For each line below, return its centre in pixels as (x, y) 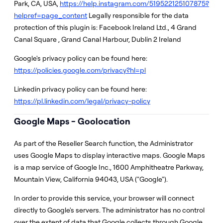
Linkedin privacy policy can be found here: (80, 89)
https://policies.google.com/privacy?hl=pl (80, 70)
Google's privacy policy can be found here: (81, 58)
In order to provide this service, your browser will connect (104, 198)
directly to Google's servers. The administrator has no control (109, 210)
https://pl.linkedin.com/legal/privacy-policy (82, 101)
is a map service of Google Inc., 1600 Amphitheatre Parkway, (109, 167)
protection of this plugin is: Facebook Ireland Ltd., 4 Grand (105, 27)
